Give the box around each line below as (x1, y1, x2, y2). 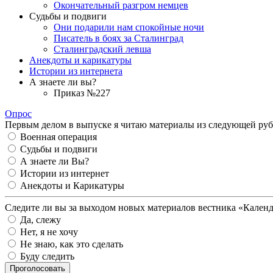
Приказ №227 (54, 87, 110, 98)
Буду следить (20, 250, 74, 261)
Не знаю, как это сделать (20, 238, 123, 249)
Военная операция (20, 131, 97, 142)
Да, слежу (20, 214, 61, 225)
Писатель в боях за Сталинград (54, 32, 183, 43)
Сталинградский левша (54, 43, 151, 54)
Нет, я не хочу (20, 226, 78, 237)
